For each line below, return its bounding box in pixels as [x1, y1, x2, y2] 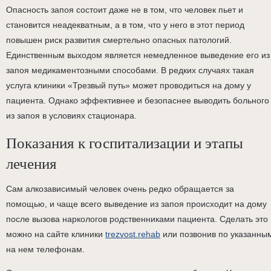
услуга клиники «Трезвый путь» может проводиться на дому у [6, 80, 251, 90]
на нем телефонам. [6, 244, 85, 254]
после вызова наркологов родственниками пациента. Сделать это [6, 214, 268, 224]
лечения [6, 152, 57, 173]
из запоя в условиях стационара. [6, 111, 137, 120]
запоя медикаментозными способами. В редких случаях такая [6, 65, 254, 75]
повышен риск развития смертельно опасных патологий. [6, 35, 232, 45]
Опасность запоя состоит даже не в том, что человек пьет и [6, 5, 243, 15]
